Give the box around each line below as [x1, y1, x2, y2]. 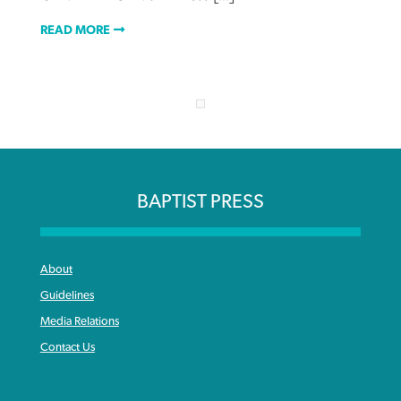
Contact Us [39, 341, 95, 354]
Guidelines [39, 289, 94, 303]
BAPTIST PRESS [137, 192, 264, 212]
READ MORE [39, 24, 110, 38]
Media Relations [39, 315, 119, 328]
